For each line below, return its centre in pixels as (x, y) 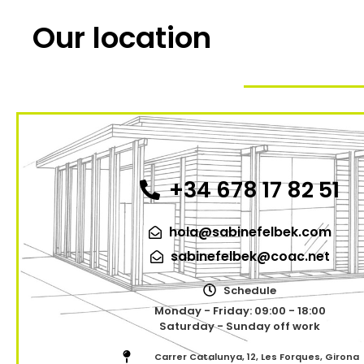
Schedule (250, 290)
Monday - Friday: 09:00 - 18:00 (240, 310)
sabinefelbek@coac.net (250, 256)
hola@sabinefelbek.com (250, 232)
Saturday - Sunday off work (240, 326)
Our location (122, 37)
